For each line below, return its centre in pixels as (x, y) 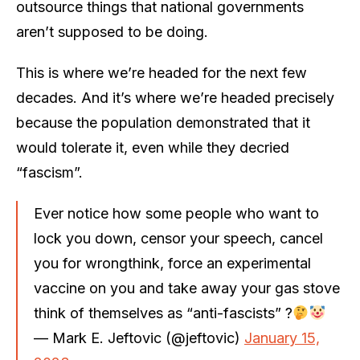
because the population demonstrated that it (163, 122)
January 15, (282, 337)
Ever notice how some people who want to (176, 213)
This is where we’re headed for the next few (162, 72)
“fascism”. (49, 172)
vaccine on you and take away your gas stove (187, 288)
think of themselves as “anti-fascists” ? (163, 313)
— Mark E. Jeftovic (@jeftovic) (139, 337)
